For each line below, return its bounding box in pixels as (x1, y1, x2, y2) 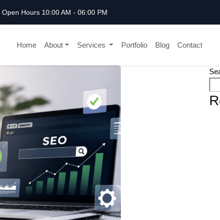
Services (77, 41, 108, 50)
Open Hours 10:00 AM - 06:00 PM (2, 8, 108, 16)
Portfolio (121, 41, 148, 50)
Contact (177, 41, 203, 50)
